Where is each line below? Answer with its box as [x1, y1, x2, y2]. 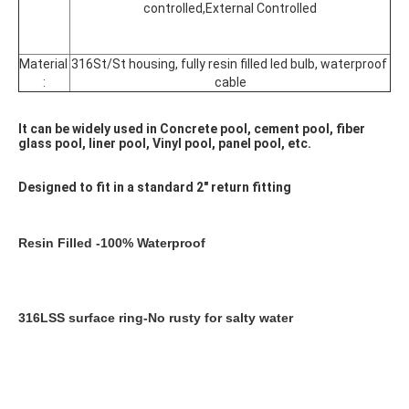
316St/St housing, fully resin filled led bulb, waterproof [70, 57, 387, 71]
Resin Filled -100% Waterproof [18, 236, 205, 250]
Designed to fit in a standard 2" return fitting [18, 180, 291, 194]
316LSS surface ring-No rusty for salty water [18, 310, 293, 325]
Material [19, 57, 68, 71]
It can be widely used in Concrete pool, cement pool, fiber [18, 121, 365, 136]
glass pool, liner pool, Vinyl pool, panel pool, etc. [18, 136, 311, 151]
